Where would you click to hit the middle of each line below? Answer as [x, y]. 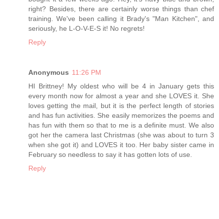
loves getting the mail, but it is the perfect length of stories [121, 106]
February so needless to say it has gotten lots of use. [110, 155]
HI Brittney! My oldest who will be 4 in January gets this [121, 86]
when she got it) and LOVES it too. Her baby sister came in [121, 145]
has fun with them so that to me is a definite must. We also [121, 125]
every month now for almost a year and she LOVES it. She [121, 96]
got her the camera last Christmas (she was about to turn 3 [121, 135]
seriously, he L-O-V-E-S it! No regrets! [87, 29]
